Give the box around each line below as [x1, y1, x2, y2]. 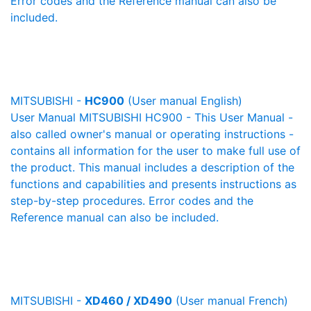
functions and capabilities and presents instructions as [10, 177, 296, 191]
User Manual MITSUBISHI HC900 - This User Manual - [10, 110, 293, 124]
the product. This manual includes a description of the [10, 160, 294, 174]
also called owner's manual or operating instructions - [10, 127, 294, 141]
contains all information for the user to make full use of [10, 144, 301, 158]
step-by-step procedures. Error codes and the [10, 194, 253, 208]
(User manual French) [172, 294, 288, 308]
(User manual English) [124, 94, 242, 108]
